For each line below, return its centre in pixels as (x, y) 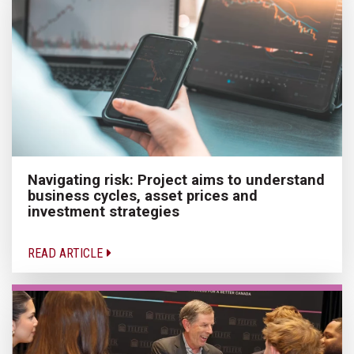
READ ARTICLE (67, 253)
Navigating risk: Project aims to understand (176, 179)
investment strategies (104, 211)
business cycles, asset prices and (143, 195)
